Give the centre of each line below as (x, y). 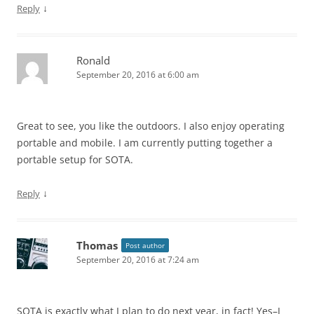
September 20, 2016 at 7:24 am (138, 260)
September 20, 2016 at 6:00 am (138, 75)
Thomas (97, 246)
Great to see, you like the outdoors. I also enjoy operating (151, 126)
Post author (145, 246)
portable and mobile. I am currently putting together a (145, 143)
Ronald (93, 61)
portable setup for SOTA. (75, 160)
